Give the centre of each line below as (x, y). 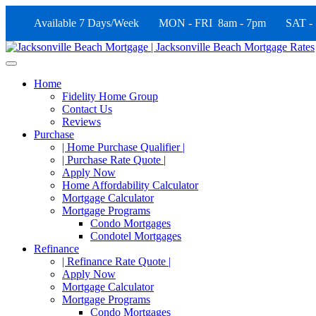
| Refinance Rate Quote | (116, 261)
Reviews (81, 122)
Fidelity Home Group (110, 96)
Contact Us (87, 109)
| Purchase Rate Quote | (114, 160)
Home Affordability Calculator (130, 185)
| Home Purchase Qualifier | (123, 147)
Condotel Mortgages (136, 236)
